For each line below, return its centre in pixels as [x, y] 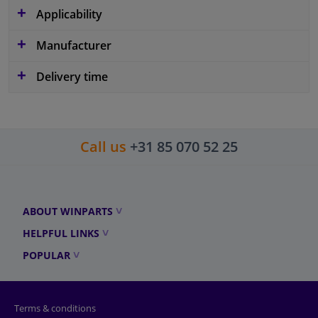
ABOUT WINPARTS [68, 212]
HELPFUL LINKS [61, 234]
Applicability [68, 15]
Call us [103, 147]
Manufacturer [72, 46]
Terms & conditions [55, 308]
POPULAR [46, 256]
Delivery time [71, 77]
